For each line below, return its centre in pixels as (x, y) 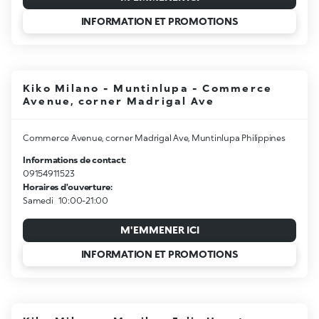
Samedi (38, 200)
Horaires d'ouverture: (68, 187)
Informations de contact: (75, 159)
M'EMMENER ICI (159, 230)
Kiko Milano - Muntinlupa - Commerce (148, 88)
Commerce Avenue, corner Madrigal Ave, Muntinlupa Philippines (154, 137)
